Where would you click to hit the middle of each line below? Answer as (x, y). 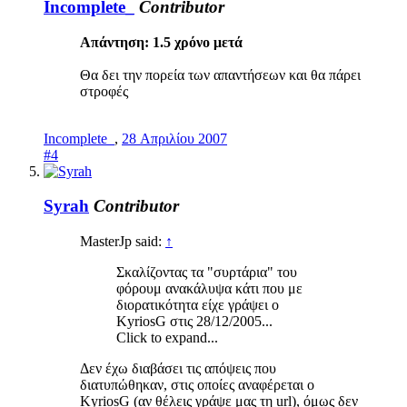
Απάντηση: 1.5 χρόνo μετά (161, 42)
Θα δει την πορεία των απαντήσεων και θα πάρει (220, 74)
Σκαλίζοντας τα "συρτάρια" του (207, 273)
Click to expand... (167, 338)
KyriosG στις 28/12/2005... (194, 322)
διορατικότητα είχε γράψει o (198, 305)
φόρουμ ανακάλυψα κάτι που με (209, 289)
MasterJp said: (123, 242)
